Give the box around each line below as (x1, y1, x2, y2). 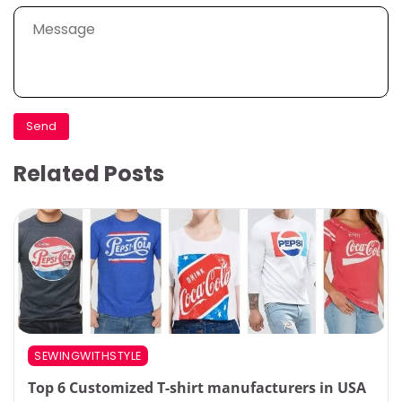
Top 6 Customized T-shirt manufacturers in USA (28, 377, 366, 398)
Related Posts (13, 158, 164, 188)
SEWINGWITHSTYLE (34, 348, 142, 364)
